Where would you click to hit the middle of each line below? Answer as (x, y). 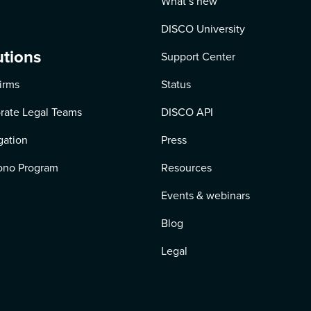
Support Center (198, 57)
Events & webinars (205, 195)
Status (176, 84)
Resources (186, 168)
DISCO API (187, 112)
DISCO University (203, 29)
